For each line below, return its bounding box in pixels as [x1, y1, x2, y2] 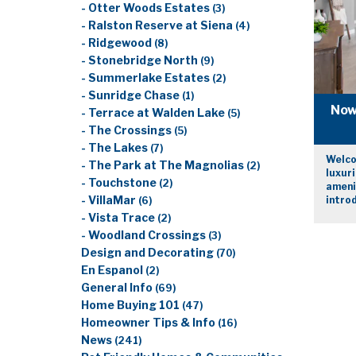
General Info [81, 281, 155, 294]
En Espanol [81, 264, 145, 277]
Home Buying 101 [81, 299, 182, 311]
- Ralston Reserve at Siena [81, 19, 235, 32]
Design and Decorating [81, 246, 216, 259]
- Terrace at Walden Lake [81, 106, 227, 119]
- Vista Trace [81, 211, 157, 224]
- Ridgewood [81, 37, 154, 49]
